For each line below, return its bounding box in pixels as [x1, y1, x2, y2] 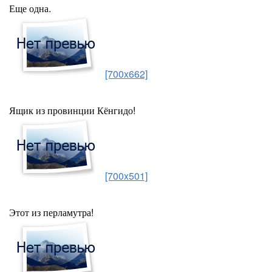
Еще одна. [9, 1, 51, 15]
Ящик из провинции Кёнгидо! [9, 103, 135, 117]
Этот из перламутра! [9, 205, 93, 219]
